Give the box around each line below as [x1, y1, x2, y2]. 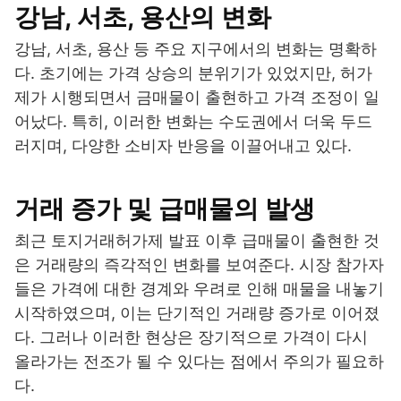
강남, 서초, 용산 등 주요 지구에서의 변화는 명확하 [14, 38, 377, 58]
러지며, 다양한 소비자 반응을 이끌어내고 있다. [14, 135, 352, 155]
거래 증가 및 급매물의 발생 [14, 192, 315, 224]
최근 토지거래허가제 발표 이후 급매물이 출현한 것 [14, 230, 380, 250]
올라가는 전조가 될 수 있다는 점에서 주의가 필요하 [14, 351, 384, 371]
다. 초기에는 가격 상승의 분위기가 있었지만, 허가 [14, 63, 372, 82]
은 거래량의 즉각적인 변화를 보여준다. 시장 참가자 [14, 254, 384, 274]
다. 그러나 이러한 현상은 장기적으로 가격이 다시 [14, 327, 368, 346]
